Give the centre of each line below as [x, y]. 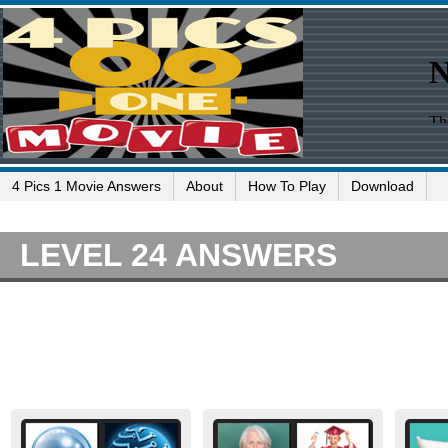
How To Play [287, 186]
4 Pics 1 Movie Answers [86, 186]
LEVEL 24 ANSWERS [178, 255]
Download [382, 186]
